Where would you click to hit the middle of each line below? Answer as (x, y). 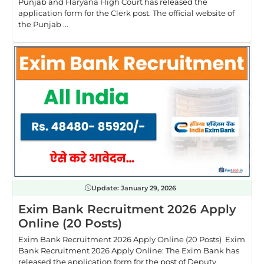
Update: (106, 188)
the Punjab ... (43, 24)
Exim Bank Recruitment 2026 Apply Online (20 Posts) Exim (132, 239)
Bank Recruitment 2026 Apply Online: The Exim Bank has (129, 250)
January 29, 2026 (148, 188)
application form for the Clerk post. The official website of (126, 13)
